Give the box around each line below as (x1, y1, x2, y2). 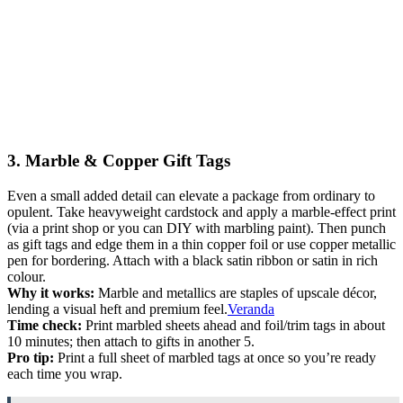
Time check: (7, 317, 82, 333)
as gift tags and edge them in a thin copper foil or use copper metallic (7, 236, 396, 252)
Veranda (228, 300, 274, 317)
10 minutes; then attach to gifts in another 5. (7, 333, 255, 349)
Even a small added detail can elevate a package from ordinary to (7, 187, 375, 203)
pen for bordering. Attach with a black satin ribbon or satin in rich (7, 252, 378, 268)
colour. (7, 268, 46, 284)
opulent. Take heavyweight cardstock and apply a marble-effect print (7, 203, 396, 219)
